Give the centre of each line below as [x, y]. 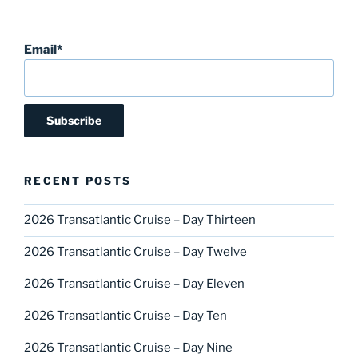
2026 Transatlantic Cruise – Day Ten [125, 316]
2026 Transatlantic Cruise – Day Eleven [134, 284]
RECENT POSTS [78, 181]
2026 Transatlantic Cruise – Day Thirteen [140, 220]
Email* [43, 50]
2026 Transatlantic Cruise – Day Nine [128, 348]
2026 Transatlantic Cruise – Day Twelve [135, 252]
